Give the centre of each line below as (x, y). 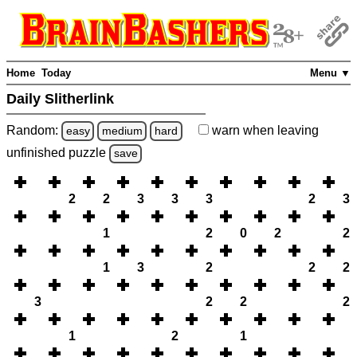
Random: (34, 130)
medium (122, 130)
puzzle (89, 153)
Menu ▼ (330, 73)
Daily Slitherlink (62, 99)
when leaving (279, 130)
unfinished (37, 153)
